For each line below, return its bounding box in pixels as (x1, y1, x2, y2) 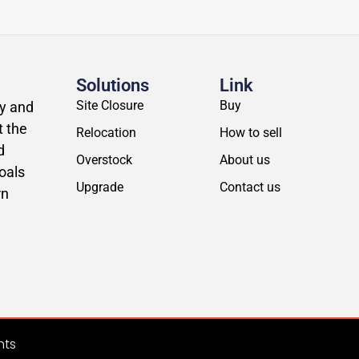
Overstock (75, 151, 132, 167)
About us (220, 151, 271, 167)
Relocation (75, 124, 136, 140)
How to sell (220, 124, 283, 140)
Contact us (220, 179, 281, 195)
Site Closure (75, 97, 143, 113)
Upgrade (75, 179, 123, 195)
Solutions (75, 75, 149, 95)
